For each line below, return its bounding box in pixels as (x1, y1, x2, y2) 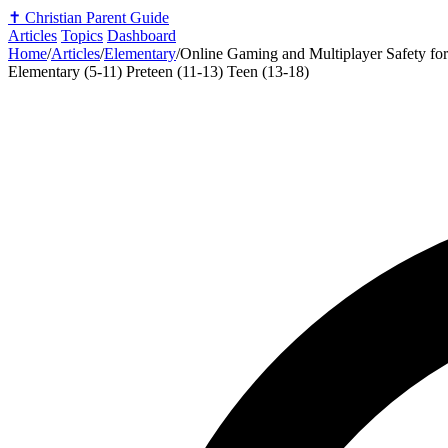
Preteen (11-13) (126, 63, 227, 80)
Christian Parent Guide (25, 9, 169, 26)
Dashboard (107, 27, 176, 44)
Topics (61, 27, 103, 44)
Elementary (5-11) (8, 63, 126, 80)
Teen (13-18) (227, 63, 309, 80)
